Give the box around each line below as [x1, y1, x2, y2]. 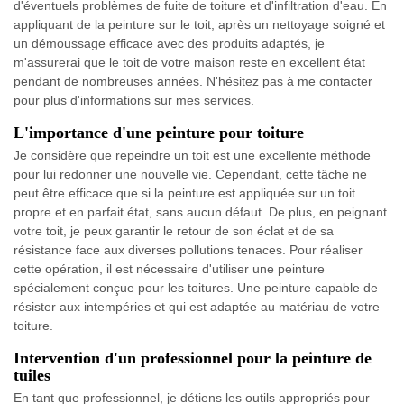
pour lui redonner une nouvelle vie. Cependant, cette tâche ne [14, 166, 367, 181]
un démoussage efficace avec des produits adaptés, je [14, 35, 325, 50]
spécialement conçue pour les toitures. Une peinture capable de [14, 280, 378, 295]
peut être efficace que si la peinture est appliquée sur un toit [14, 185, 355, 200]
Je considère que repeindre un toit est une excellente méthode [14, 147, 371, 162]
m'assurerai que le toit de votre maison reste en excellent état [14, 54, 365, 69]
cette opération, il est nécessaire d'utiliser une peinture [14, 261, 325, 276]
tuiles [14, 365, 50, 384]
